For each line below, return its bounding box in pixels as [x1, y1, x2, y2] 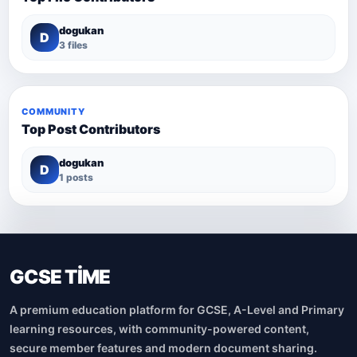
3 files [59, 38, 88, 51]
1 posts [59, 171, 93, 183]
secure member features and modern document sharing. [10, 340, 317, 355]
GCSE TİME [10, 265, 111, 288]
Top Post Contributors [22, 120, 160, 137]
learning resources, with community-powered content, [10, 321, 309, 335]
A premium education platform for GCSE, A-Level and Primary [10, 302, 344, 316]
